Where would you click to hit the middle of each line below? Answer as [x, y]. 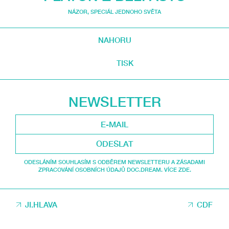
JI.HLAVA [41, 204]
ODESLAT [114, 143]
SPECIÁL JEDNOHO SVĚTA [126, 12]
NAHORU [114, 40]
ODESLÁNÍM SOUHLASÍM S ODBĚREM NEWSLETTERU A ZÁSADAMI [114, 162]
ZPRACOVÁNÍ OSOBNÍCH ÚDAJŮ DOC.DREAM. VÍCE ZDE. [114, 169]
